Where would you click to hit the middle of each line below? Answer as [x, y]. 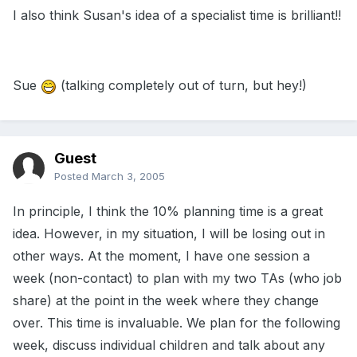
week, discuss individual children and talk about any [169, 345]
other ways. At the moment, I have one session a [161, 256]
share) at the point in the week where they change [166, 301]
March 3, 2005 [128, 177]
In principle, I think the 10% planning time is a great [168, 212]
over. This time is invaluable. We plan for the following [177, 323]
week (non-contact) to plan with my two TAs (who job [177, 279]
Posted [73, 177]
